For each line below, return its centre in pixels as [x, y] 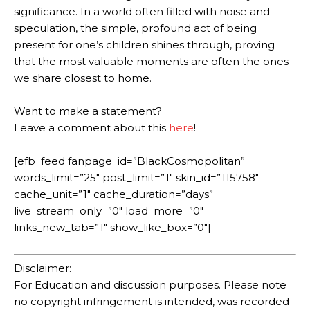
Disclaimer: [43, 268]
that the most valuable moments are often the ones [151, 61]
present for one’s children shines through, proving [144, 44]
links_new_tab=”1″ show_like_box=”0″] [112, 227]
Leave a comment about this [91, 127]
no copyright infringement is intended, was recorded [152, 302]
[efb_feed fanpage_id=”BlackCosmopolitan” [129, 161]
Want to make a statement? [88, 111]
